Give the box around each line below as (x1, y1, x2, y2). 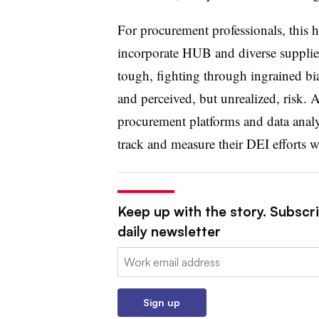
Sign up (143, 296, 180, 308)
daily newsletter (117, 222, 221, 240)
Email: (117, 248, 147, 263)
